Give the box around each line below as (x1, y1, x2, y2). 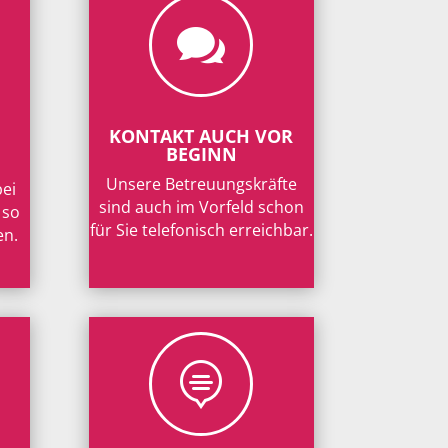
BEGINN (165, 141, 237, 166)
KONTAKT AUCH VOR (109, 123, 294, 148)
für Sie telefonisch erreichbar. (89, 218, 313, 241)
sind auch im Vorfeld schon (98, 195, 304, 218)
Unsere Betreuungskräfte (105, 172, 297, 195)
